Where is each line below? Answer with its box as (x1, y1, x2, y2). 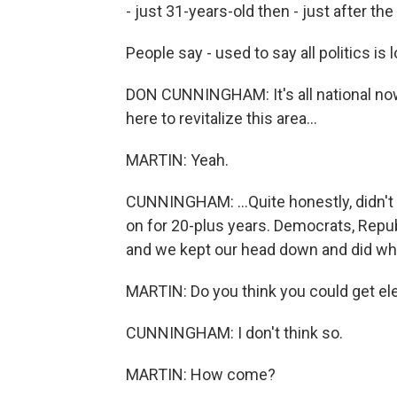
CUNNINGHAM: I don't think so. (126, 323, 343, 342)
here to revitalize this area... (126, 109, 317, 128)
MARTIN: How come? (126, 365, 276, 384)
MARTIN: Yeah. (126, 151, 229, 169)
